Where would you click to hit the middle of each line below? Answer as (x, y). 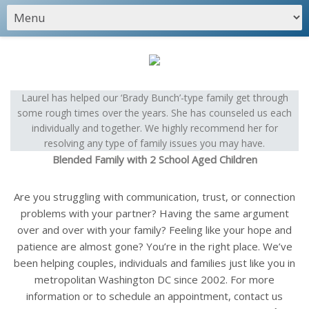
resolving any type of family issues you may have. (154, 143)
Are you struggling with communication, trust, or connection (154, 197)
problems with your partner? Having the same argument (154, 213)
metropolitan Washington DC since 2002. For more (154, 279)
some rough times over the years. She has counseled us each (154, 113)
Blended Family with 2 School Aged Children (154, 159)
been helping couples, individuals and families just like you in (154, 263)
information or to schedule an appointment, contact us (154, 296)
